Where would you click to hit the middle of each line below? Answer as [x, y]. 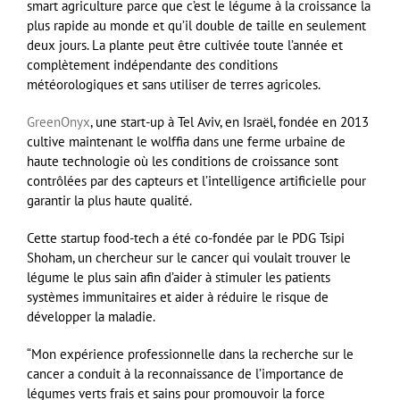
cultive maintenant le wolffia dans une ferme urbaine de [186, 142]
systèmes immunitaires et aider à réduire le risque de [178, 297]
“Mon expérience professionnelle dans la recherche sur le [190, 354]
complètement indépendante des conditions [152, 65]
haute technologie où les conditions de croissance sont [183, 162]
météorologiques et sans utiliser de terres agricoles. [174, 85]
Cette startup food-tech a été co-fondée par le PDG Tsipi [186, 238]
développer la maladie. [91, 317]
